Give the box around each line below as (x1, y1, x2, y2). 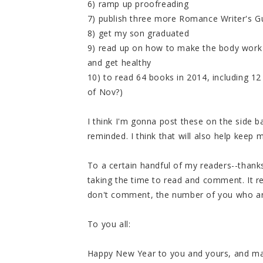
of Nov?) (87, 86, 123, 98)
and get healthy (87, 57, 151, 69)
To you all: (87, 218, 131, 230)
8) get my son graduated (87, 28, 190, 39)
